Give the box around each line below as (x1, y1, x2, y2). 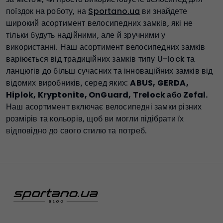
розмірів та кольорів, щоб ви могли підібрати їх (6, 113, 184, 125)
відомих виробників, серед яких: (6, 77, 130, 89)
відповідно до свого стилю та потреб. (6, 125, 147, 137)
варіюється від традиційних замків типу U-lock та (6, 53, 195, 65)
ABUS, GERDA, (130, 77, 189, 89)
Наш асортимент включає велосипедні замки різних (6, 101, 202, 113)
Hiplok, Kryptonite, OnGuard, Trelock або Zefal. (6, 89, 208, 101)
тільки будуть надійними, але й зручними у (6, 29, 166, 41)
